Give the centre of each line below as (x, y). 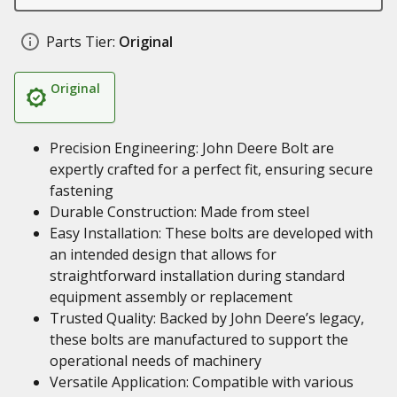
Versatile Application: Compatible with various (202, 382)
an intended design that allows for (163, 254)
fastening (82, 191)
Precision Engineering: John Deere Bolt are (192, 148)
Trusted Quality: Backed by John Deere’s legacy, (207, 318)
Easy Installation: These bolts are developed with (211, 233)
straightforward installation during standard (197, 276)
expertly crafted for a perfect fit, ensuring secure (211, 169)
